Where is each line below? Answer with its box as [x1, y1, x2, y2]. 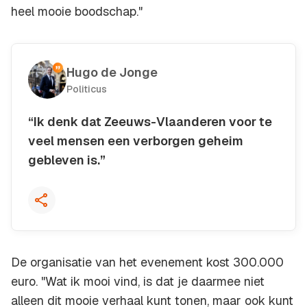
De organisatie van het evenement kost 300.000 [11, 254, 284, 271]
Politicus [66, 83, 107, 96]
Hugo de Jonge [66, 64, 158, 81]
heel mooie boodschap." [11, 3, 143, 20]
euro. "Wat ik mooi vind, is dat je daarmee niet [11, 273, 265, 290]
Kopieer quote [70, 159, 123, 170]
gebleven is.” [28, 152, 106, 169]
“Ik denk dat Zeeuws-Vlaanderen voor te [28, 114, 272, 130]
